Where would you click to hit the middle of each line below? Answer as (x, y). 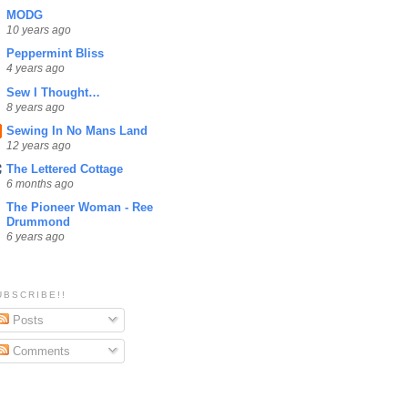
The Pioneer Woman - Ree (80, 208)
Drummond (38, 222)
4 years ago (36, 68)
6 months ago (40, 184)
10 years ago (39, 30)
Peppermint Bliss (55, 54)
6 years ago (36, 237)
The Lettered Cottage (65, 169)
